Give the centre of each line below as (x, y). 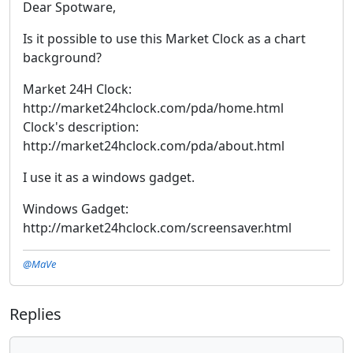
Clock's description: (81, 126)
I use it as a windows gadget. (109, 177)
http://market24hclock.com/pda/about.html (154, 145)
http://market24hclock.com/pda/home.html (153, 108)
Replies (35, 314)
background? (62, 57)
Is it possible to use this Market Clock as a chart (164, 38)
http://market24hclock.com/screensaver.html (157, 227)
